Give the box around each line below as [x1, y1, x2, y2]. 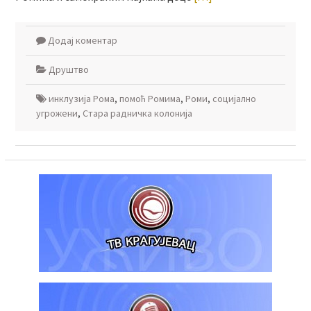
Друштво [48, 63, 89, 76]
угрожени [35, 107, 78, 120]
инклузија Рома [48, 92, 115, 106]
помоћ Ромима [119, 92, 180, 106]
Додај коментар [47, 34, 117, 47]
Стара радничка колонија [82, 107, 192, 120]
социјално [212, 92, 256, 106]
